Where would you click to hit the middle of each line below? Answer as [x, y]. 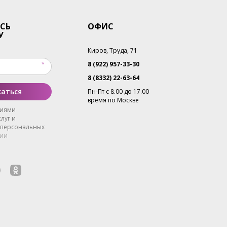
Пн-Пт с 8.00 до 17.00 [118, 91]
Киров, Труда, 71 [112, 50]
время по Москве [113, 100]
